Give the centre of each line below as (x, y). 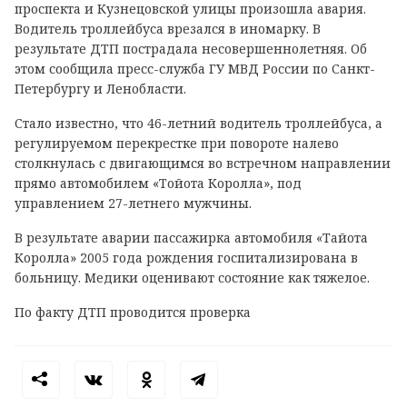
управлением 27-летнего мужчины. (133, 203)
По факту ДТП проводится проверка (133, 312)
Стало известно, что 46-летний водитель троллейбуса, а (199, 123)
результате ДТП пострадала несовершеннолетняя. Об (191, 49)
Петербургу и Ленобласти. (102, 89)
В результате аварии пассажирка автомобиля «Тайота (191, 238)
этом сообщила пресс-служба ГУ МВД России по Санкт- (195, 69)
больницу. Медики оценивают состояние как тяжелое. (192, 278)
